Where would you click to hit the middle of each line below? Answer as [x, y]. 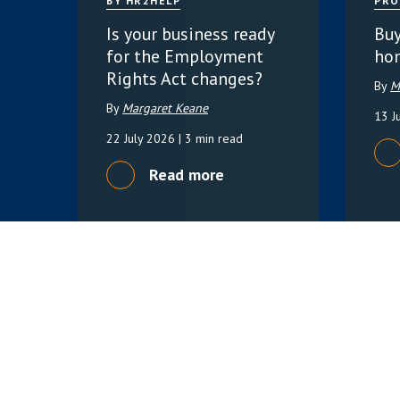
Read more [187, 175]
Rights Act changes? [184, 78]
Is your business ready [190, 33]
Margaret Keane [165, 108]
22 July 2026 [142, 138]
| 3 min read [211, 138]
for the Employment [185, 55]
